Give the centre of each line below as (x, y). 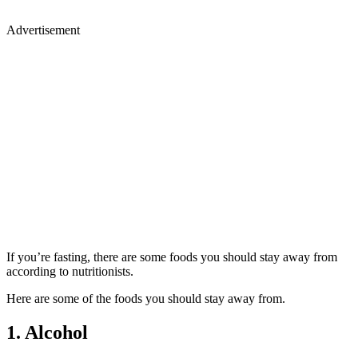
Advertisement (43, 30)
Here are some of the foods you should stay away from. (146, 298)
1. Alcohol (47, 332)
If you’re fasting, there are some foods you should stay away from (172, 257)
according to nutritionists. (70, 271)
